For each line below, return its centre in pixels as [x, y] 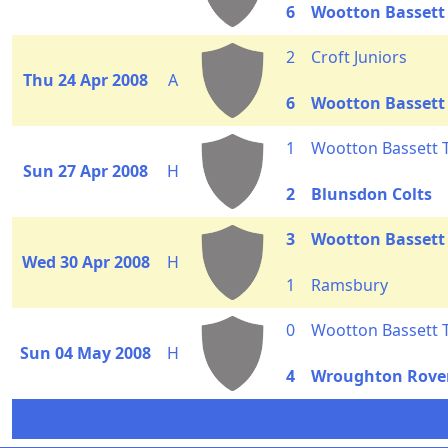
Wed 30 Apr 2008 [85, 262]
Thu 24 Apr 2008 [85, 80]
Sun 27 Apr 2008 [85, 171]
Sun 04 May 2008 [85, 353]
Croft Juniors [359, 57]
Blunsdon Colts [371, 194]
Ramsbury [349, 285]
